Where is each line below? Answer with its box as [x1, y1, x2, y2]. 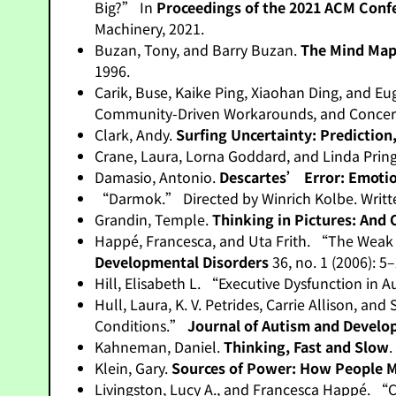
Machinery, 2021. [95, 18, 205, 39]
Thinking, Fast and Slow [224, 336, 390, 357]
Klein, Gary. [95, 357, 172, 378]
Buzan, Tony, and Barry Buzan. [95, 39, 301, 60]
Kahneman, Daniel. [95, 336, 225, 357]
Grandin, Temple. [95, 209, 213, 230]
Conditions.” [95, 315, 188, 336]
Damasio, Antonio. [95, 166, 220, 187]
